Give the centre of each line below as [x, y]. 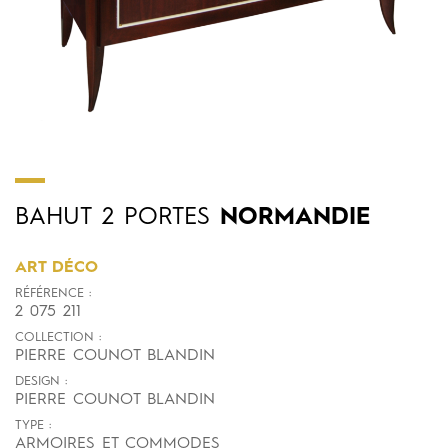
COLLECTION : [58, 337]
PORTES [167, 218]
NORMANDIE [290, 218]
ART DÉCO [56, 268]
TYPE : [33, 425]
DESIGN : [41, 381]
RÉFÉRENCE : [53, 293]
